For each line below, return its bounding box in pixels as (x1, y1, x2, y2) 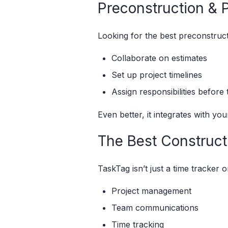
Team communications (111, 203, 199, 213)
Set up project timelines (111, 70, 203, 80)
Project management (111, 185, 192, 196)
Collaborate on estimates (111, 53, 208, 64)
